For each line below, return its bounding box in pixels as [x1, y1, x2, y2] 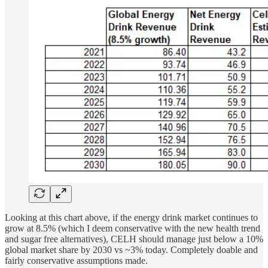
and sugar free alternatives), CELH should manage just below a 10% [5, 233, 263, 244]
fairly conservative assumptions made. [5, 255, 148, 266]
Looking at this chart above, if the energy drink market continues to [5, 212, 258, 223]
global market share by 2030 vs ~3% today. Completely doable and [5, 244, 258, 255]
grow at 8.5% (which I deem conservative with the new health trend [5, 223, 260, 233]
